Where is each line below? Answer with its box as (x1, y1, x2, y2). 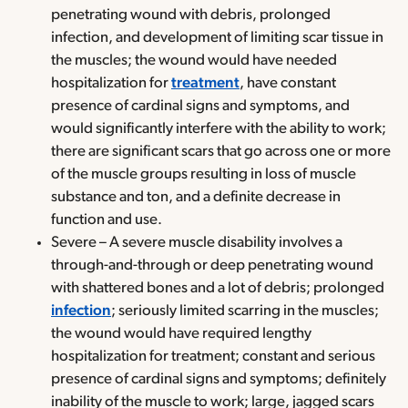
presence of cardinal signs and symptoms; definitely (51, 371, 386, 387)
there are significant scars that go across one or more (51, 143, 391, 159)
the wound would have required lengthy (51, 325, 311, 342)
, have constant (240, 75, 336, 91)
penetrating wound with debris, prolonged (51, 6, 331, 23)
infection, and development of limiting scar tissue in (51, 29, 383, 46)
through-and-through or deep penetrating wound (51, 257, 373, 273)
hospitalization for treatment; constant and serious (51, 348, 375, 364)
